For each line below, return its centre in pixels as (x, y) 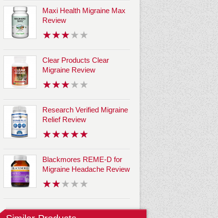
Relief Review (64, 120)
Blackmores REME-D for (82, 160)
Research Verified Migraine (85, 110)
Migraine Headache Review (86, 169)
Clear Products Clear (76, 60)
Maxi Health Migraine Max (84, 11)
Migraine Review (69, 70)
